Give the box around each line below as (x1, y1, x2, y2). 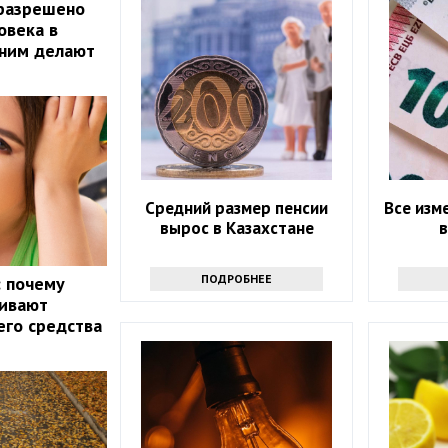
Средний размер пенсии (145, 196, 329, 219)
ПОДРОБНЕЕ (201, 270, 273, 286)
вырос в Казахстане (159, 216, 314, 239)
